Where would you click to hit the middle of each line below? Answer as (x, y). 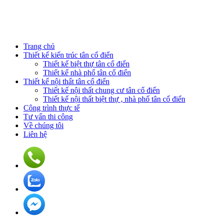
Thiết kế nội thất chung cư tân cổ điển (101, 90)
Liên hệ (35, 134)
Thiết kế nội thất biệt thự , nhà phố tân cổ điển (114, 99)
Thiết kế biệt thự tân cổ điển (86, 64)
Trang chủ (39, 46)
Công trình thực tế (52, 108)
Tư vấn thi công (48, 117)
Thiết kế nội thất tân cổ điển (66, 82)
